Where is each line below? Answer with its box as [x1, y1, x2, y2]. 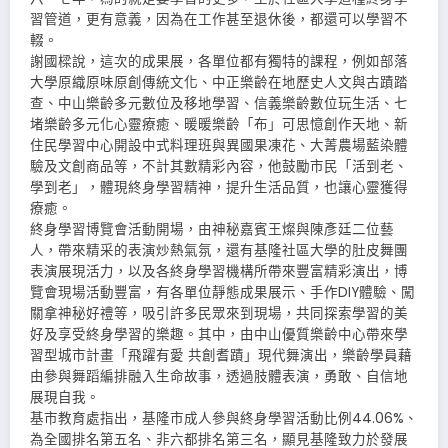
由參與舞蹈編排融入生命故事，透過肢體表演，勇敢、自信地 [30, 367, 408, 387]
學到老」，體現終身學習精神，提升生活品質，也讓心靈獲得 [30, 178, 408, 198]
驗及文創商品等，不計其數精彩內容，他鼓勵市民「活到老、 [30, 157, 408, 177]
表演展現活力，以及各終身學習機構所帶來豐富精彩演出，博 [30, 262, 408, 282]
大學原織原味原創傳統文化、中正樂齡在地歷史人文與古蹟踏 [30, 73, 408, 93]
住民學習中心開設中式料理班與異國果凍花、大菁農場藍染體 [30, 136, 408, 156]
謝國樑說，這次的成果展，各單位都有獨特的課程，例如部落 [30, 52, 408, 72]
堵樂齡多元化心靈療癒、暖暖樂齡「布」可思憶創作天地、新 [30, 115, 408, 135]
